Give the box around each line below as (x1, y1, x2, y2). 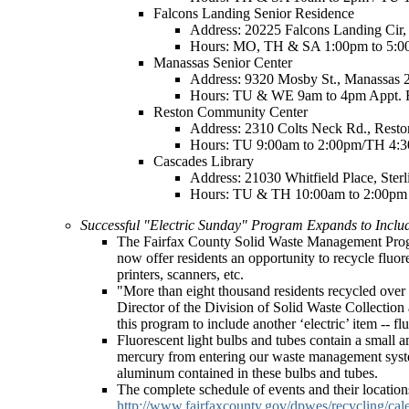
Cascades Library (153, 153, 254, 169)
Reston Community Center (153, 104, 308, 120)
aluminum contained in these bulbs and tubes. (117, 365, 378, 381)
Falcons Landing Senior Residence (153, 5, 354, 21)
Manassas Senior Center (153, 55, 292, 70)
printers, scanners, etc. (117, 267, 244, 282)
